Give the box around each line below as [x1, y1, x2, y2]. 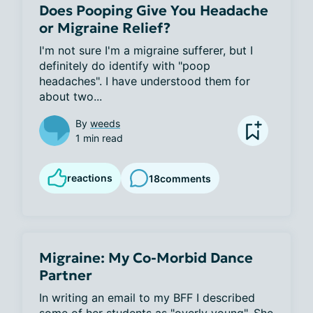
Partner [39, 266, 92, 284]
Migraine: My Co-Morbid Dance [39, 249, 253, 267]
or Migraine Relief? [39, 19, 170, 37]
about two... [39, 89, 102, 103]
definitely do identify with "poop [39, 59, 210, 73]
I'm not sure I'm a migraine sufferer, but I [39, 43, 253, 57]
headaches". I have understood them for [39, 74, 250, 88]
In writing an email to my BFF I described [39, 291, 255, 305]
